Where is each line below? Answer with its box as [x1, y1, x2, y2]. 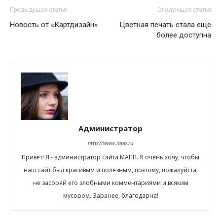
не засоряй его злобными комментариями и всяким [33, 179, 188, 187]
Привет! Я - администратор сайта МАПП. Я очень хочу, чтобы [22, 153, 199, 161]
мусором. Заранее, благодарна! [63, 191, 158, 200]
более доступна [156, 31, 211, 39]
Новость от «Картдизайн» [10, 20, 98, 29]
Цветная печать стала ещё [119, 20, 211, 29]
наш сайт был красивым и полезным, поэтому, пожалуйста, [23, 166, 198, 174]
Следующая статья [157, 6, 211, 13]
